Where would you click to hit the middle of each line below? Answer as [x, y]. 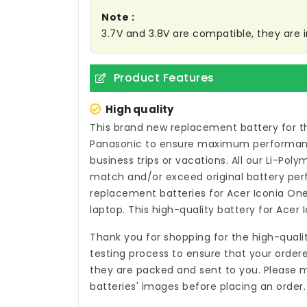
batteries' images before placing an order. [198, 287]
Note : [118, 17]
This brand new [130, 128]
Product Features [164, 78]
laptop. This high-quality [153, 210]
